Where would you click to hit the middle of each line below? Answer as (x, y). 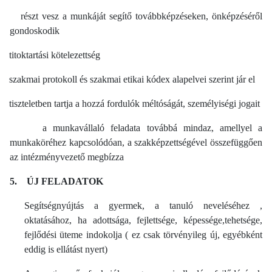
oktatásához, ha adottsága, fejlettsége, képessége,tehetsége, (143, 220)
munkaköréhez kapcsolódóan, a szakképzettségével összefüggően (136, 142)
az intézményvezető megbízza (67, 157)
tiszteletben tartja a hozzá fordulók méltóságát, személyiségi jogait (134, 103)
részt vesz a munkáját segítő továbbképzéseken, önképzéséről (141, 16)
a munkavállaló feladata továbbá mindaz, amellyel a (153, 127)
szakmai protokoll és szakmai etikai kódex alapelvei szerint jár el (132, 79)
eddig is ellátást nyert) (66, 249)
